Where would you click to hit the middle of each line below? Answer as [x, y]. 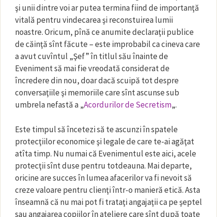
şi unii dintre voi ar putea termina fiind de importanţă [107, 8]
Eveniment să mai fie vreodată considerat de [92, 68]
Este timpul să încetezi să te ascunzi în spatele [96, 129]
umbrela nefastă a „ [49, 105]
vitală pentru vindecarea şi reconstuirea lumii [94, 20]
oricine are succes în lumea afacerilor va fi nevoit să [103, 178]
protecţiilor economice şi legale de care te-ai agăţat [105, 141]
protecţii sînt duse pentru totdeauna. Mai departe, [103, 165]
